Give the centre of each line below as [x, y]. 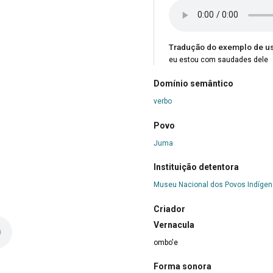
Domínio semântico [193, 84]
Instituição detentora [196, 167]
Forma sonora [183, 267]
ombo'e [166, 242]
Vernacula [174, 225]
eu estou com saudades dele [218, 59]
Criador [169, 209]
